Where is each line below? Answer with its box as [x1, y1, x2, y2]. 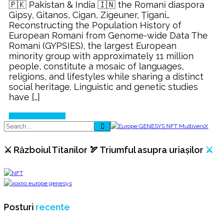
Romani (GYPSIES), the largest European [9, 41, 176, 51]
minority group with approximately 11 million [9, 51, 194, 62]
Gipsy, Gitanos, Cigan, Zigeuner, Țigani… [9, 10, 170, 21]
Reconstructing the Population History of [9, 20, 181, 31]
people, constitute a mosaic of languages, [9, 61, 184, 72]
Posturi [4, 202, 36, 213]
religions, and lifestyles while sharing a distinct [9, 71, 203, 82]
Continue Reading [9, 112, 58, 120]
